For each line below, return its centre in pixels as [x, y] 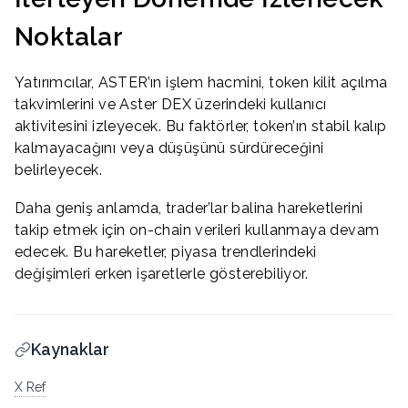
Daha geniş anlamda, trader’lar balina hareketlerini [189, 208]
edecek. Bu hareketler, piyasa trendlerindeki [166, 251]
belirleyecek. [59, 170]
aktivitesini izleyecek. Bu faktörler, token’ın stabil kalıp [201, 127]
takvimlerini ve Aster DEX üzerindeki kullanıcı [171, 105]
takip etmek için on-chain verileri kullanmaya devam [197, 229]
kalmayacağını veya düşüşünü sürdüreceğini [169, 148]
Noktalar [69, 36]
